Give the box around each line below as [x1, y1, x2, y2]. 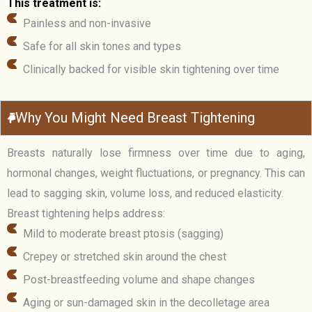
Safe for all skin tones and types [22, 40, 181, 54]
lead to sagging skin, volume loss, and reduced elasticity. [7, 187, 283, 201]
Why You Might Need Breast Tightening [15, 109, 255, 127]
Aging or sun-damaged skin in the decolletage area [22, 296, 270, 310]
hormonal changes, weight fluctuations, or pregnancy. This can [7, 166, 305, 180]
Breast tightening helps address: [7, 207, 165, 221]
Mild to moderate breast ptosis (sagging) [22, 227, 224, 241]
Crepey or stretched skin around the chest [22, 250, 226, 264]
